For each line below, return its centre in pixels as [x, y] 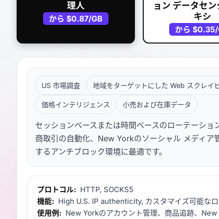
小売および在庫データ [157, 105]
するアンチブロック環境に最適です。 [101, 152]
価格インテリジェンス [76, 105]
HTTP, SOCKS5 [106, 190]
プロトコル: [57, 190]
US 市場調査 [61, 86]
